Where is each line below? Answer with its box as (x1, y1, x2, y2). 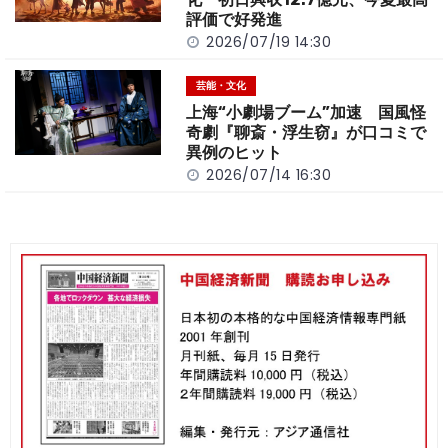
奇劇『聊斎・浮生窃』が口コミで (186, 122, 427, 142)
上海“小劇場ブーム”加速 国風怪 (186, 102, 427, 122)
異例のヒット (186, 142, 283, 162)
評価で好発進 (186, 9, 283, 29)
